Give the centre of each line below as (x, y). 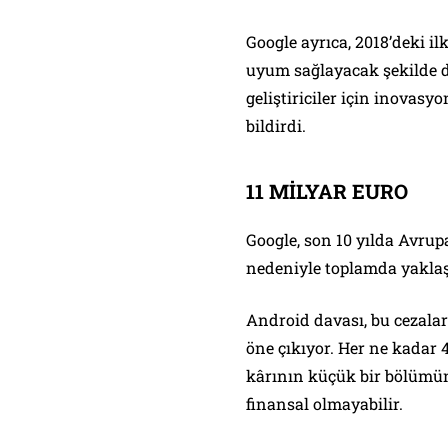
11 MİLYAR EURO (327, 191)
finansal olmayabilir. (324, 403)
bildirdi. (276, 125)
